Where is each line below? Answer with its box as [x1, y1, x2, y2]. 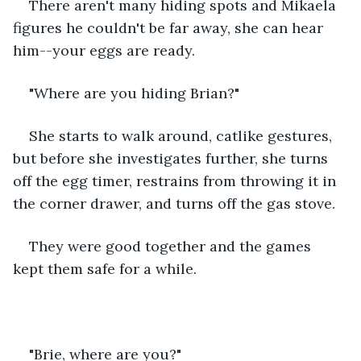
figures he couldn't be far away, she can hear [13, 18, 327, 37]
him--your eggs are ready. [13, 40, 195, 60]
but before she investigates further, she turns [13, 148, 332, 168]
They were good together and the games [29, 236, 315, 255]
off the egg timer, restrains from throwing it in [13, 171, 340, 190]
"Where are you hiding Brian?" [29, 83, 239, 102]
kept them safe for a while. [13, 259, 197, 278]
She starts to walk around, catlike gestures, [29, 126, 336, 145]
